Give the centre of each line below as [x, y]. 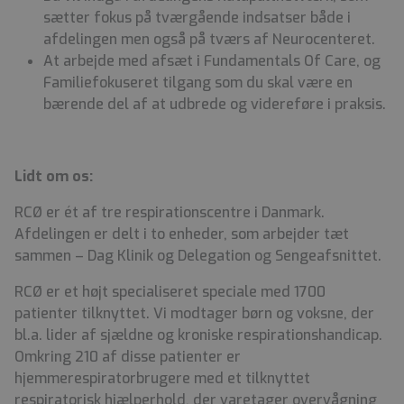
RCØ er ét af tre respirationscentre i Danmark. [170, 212]
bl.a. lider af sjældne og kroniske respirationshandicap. [198, 335]
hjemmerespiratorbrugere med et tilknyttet [162, 378]
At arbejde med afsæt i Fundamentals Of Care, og [212, 60]
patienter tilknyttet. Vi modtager [128, 313]
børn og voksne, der [308, 313]
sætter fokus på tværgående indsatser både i [197, 17]
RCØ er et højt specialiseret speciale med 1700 [170, 291]
